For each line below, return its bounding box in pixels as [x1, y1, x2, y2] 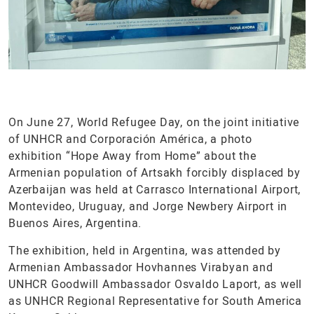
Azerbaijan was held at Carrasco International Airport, [8, 183, 301, 196]
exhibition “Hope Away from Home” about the [8, 149, 257, 163]
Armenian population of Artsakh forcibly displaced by [8, 166, 301, 179]
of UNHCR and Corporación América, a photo [8, 132, 252, 146]
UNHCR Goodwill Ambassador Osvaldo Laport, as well [8, 278, 303, 291]
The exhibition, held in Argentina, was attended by [8, 244, 281, 257]
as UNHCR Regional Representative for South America [8, 294, 302, 308]
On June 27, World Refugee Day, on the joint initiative [8, 116, 300, 129]
